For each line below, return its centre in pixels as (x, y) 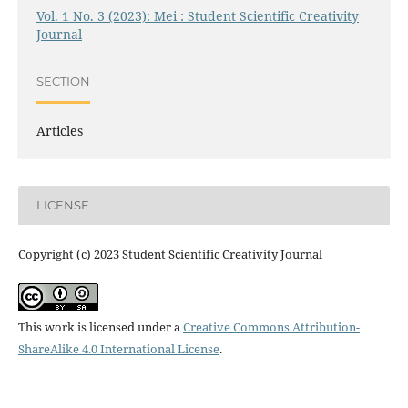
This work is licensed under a (100, 326)
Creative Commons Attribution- (271, 326)
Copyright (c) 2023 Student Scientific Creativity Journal (170, 254)
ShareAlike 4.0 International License (118, 348)
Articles (59, 130)
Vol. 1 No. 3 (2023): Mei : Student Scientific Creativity (197, 15)
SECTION (63, 82)
